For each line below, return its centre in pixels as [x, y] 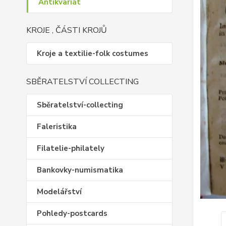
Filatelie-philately [71, 148]
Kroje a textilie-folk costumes [93, 53]
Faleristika [57, 127]
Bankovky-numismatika [80, 170]
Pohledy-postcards [72, 213]
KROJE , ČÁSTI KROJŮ [67, 30]
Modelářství [59, 192]
